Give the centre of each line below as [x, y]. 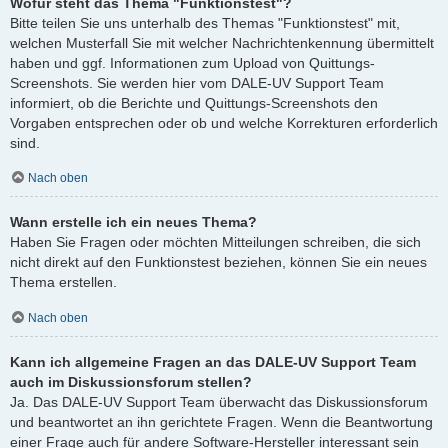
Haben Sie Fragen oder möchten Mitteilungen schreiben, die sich [215, 242]
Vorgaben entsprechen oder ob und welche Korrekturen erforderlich [224, 122]
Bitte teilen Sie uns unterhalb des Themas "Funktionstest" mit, [205, 22]
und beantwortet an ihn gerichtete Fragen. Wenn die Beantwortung [221, 421]
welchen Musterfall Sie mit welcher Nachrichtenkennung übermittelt [222, 42]
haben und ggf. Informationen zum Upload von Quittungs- [192, 62]
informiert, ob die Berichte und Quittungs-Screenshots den [194, 102]
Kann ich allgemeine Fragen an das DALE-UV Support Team [213, 361]
